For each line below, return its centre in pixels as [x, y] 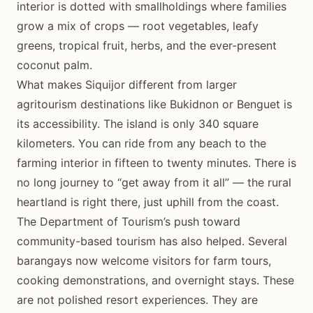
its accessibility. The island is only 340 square [138, 123]
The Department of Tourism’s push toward [129, 221]
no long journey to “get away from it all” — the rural [154, 182]
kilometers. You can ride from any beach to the [141, 143]
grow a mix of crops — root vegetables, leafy [138, 26]
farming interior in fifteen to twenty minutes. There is [156, 162]
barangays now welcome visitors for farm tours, [144, 260]
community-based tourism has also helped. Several [152, 241]
